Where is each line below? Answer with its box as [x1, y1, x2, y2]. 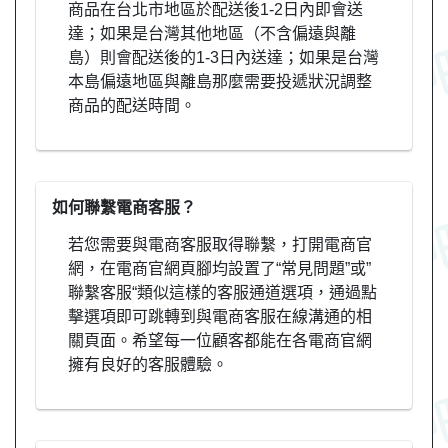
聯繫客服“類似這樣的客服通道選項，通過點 [68, 283, 377, 301]
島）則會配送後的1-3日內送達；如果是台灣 [68, 48, 379, 66]
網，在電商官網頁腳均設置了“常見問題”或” [68, 259, 371, 277]
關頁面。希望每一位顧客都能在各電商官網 [68, 331, 372, 349]
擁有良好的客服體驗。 [68, 355, 228, 373]
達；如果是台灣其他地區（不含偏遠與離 [68, 24, 356, 42]
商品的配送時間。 [68, 96, 196, 114]
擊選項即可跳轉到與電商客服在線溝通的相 [68, 307, 372, 325]
